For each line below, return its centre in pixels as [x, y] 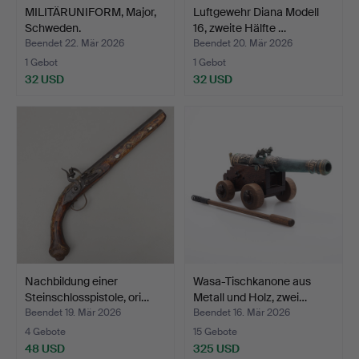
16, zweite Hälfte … [240, 28]
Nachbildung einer [71, 282]
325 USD [216, 349]
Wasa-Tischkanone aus [252, 282]
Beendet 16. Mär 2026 [242, 313]
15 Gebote [215, 332]
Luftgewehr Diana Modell [256, 12]
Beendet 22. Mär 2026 [75, 44]
